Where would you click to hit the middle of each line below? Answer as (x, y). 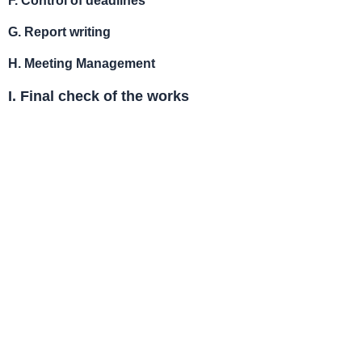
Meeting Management (90, 63)
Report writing (67, 31)
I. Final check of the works (99, 95)
